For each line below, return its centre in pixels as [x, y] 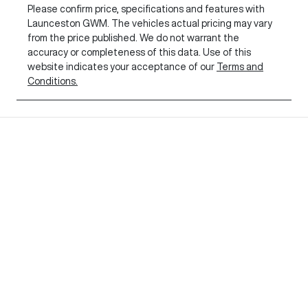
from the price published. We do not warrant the [133, 38]
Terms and [240, 67]
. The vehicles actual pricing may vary [190, 24]
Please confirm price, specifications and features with [146, 9]
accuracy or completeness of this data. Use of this [139, 53]
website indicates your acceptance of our [121, 67]
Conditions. [53, 81]
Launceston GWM [67, 24]
